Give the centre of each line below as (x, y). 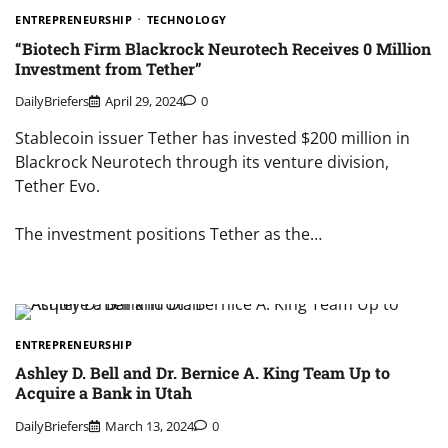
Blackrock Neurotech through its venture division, (202, 162)
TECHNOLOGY (186, 20)
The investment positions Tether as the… (168, 234)
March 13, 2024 (149, 425)
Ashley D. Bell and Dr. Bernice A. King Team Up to (202, 373)
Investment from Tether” (108, 68)
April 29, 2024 (144, 101)
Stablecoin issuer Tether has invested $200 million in (212, 138)
